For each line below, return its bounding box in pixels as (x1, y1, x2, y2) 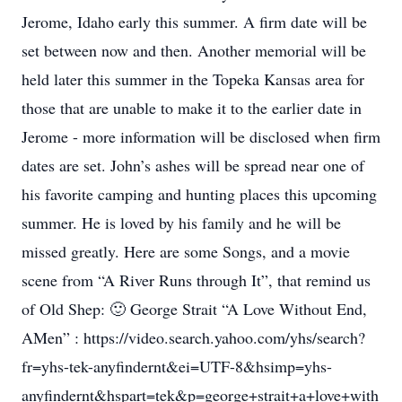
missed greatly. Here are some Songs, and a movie (22, 240, 350, 262)
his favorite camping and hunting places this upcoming (22, 183, 377, 205)
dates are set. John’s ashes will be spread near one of (22, 154, 364, 176)
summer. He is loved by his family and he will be (22, 212, 341, 233)
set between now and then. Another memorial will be (22, 39, 366, 61)
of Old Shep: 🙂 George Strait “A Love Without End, (22, 298, 367, 319)
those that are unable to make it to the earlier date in (22, 97, 362, 118)
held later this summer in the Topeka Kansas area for (22, 68, 364, 90)
